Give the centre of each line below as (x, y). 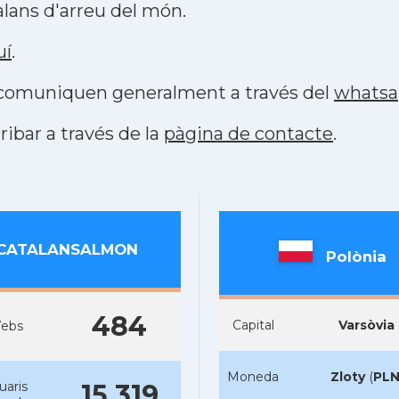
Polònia (356, 256)
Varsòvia (366, 325)
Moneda (253, 377)
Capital (253, 325)
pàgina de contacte (248, 134)
